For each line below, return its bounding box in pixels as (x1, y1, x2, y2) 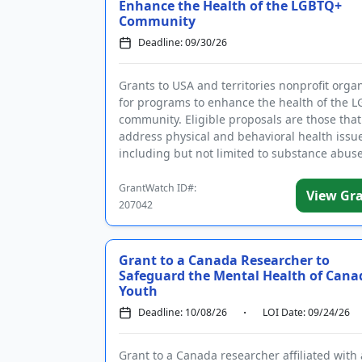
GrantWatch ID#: (119, 181, 196, 195)
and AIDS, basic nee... (119, 162, 237, 178)
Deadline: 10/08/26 (138, 305, 227, 319)
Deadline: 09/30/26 (138, 36, 227, 49)
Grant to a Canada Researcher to (119, 251, 330, 269)
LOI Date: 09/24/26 (263, 305, 350, 319)
